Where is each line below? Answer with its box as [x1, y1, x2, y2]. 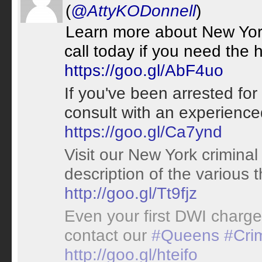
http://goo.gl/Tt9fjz [64, 184, 197, 202]
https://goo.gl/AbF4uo [64, 61, 223, 80]
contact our [64, 226, 151, 244]
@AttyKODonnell [71, 1, 196, 20]
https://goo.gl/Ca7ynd [64, 122, 222, 141]
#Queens [151, 226, 219, 244]
